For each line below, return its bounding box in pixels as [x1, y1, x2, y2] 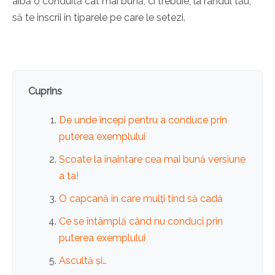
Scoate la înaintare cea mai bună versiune [59, 153, 246, 166]
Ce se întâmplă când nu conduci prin [59, 215, 223, 228]
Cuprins [28, 85, 62, 98]
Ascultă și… [59, 255, 107, 267]
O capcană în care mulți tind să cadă [59, 193, 223, 205]
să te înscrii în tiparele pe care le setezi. [12, 12, 185, 24]
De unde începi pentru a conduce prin [59, 114, 227, 126]
